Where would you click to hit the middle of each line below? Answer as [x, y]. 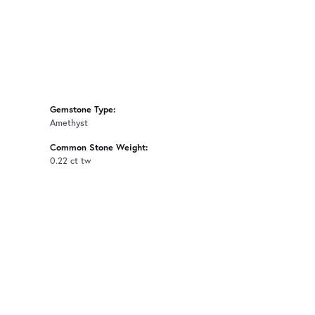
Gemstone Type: [83, 109]
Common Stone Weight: [99, 147]
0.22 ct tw [71, 160]
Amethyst [69, 122]
